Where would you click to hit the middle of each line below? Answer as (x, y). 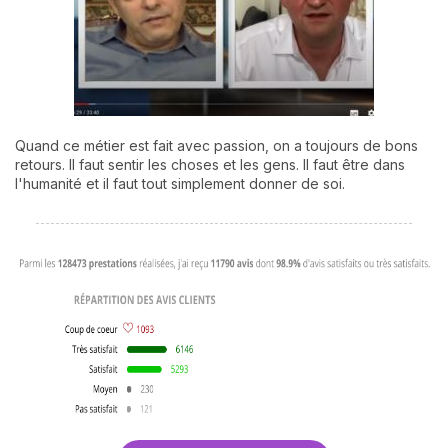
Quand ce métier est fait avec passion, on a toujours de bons (216, 146)
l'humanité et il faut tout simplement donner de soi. (180, 184)
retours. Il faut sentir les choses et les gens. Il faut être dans (210, 165)
